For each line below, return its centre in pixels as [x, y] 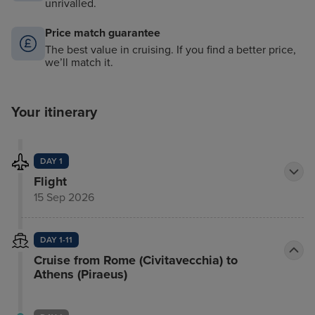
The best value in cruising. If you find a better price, [171, 50]
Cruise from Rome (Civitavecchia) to [135, 261]
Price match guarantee [103, 33]
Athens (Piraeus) [80, 275]
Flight [50, 182]
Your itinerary [54, 113]
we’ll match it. [79, 63]
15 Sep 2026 [64, 198]
